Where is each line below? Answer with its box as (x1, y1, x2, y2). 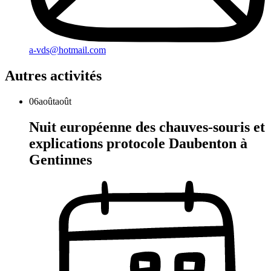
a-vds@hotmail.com (29, 45, 106, 56)
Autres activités (5, 68, 102, 84)
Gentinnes (29, 152, 92, 168)
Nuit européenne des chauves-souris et (29, 119, 265, 135)
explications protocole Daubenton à (29, 135, 247, 152)
